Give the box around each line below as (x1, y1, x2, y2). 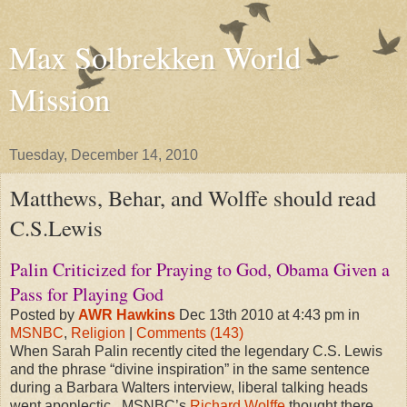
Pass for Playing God (10, 281, 164, 306)
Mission (9, 78, 110, 120)
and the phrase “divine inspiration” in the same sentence (10, 361, 370, 377)
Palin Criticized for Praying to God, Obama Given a (10, 256, 390, 282)
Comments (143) (136, 324, 243, 341)
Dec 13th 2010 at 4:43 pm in (175, 306, 360, 323)
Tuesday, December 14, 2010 (9, 147, 198, 163)
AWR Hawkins (78, 306, 175, 323)
